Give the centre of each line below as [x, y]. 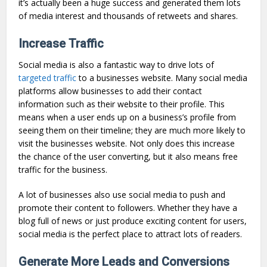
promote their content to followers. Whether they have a [128, 207]
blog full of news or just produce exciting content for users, [133, 221]
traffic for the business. [63, 169]
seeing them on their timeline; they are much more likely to [132, 130]
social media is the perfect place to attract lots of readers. [131, 234]
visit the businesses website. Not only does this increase [127, 143]
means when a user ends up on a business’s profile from [128, 117]
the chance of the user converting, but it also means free [128, 156]
